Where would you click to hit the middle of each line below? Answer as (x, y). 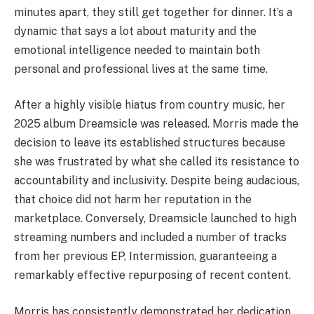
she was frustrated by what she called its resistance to (157, 162)
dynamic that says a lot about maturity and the (135, 31)
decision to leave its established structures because (150, 143)
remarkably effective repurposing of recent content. (152, 275)
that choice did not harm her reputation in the (133, 200)
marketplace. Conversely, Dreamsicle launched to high (155, 219)
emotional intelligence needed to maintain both (137, 50)
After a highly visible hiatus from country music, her (150, 105)
